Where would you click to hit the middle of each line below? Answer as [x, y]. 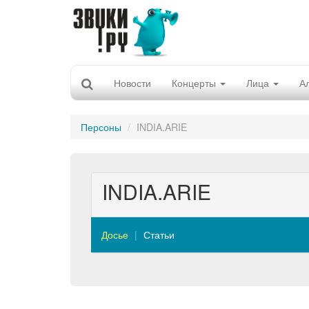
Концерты [195, 83]
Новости [132, 83]
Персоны [101, 127]
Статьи [159, 235]
